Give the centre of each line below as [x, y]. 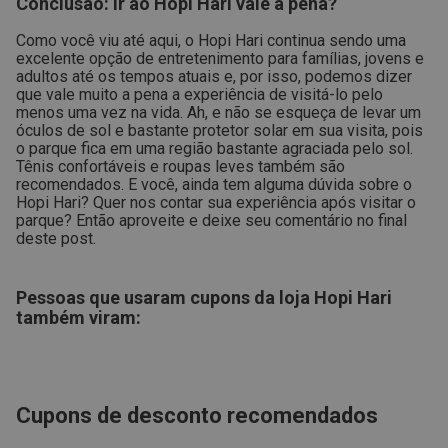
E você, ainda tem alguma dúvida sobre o [270, 184]
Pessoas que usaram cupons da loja [165, 297]
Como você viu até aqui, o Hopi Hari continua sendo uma [211, 40]
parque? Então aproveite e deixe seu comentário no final [211, 220]
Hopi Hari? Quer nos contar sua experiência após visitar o [216, 202]
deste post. [56, 238]
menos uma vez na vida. [99, 112]
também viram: [78, 317]
